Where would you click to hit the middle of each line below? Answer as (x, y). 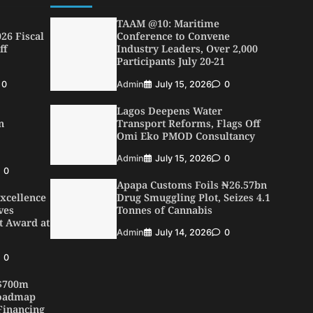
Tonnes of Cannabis (164, 210)
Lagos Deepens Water (169, 110)
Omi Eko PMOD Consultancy (185, 136)
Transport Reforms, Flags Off (188, 123)
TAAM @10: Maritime (168, 24)
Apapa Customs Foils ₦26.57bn (191, 184)
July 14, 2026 (183, 233)
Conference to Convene (173, 36)
